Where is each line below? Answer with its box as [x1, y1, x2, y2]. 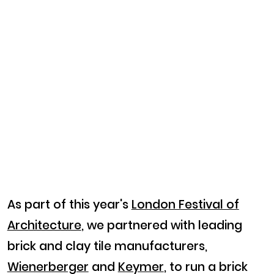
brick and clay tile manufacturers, [7, 238, 207, 255]
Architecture [7, 217, 81, 234]
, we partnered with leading [81, 217, 242, 234]
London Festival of [131, 196, 239, 213]
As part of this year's [7, 196, 131, 213]
